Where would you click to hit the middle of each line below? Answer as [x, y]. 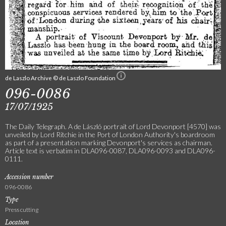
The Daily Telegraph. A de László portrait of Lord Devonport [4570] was [113, 127]
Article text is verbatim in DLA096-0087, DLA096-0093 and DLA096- [110, 151]
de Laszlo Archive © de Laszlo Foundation [61, 78]
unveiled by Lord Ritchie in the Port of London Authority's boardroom [110, 135]
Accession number [29, 177]
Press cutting [22, 210]
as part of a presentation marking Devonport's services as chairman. [109, 143]
